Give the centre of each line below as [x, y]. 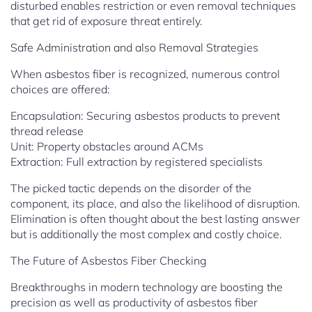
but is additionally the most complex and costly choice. [146, 234]
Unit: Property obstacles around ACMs [107, 147]
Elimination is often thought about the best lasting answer [155, 219]
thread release [47, 131]
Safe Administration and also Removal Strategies [134, 48]
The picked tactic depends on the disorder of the [131, 188]
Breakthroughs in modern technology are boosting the [147, 287]
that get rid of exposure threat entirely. [107, 21]
